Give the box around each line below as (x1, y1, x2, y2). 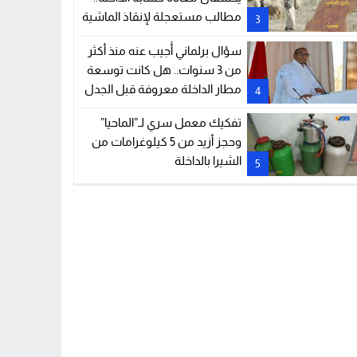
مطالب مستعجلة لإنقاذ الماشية (82, 10, 241, 24)
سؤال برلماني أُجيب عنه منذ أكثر (88, 43, 241, 57)
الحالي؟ (209, 100, 241, 115)
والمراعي (200, 29, 241, 43)
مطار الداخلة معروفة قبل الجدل (84, 81, 241, 96)
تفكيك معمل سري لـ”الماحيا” (100, 116, 241, 130)
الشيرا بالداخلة (175, 154, 241, 168)
